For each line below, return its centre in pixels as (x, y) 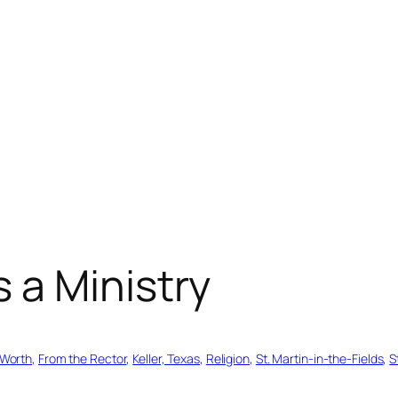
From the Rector (82, 359)
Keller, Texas (166, 359)
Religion (227, 359)
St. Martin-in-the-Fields (319, 359)
